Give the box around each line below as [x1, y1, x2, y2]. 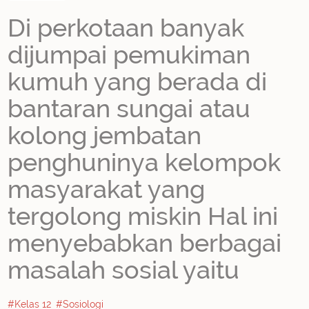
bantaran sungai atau [8, 94, 251, 123]
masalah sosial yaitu [8, 255, 240, 285]
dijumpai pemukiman [8, 40, 251, 70]
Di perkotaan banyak [8, 13, 245, 43]
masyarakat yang [8, 175, 206, 204]
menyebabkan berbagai [8, 228, 282, 258]
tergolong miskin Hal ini [8, 201, 279, 231]
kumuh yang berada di [8, 67, 268, 97]
